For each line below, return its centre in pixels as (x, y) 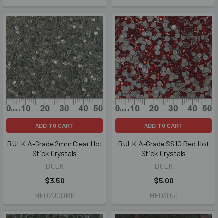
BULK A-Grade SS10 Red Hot (163, 143)
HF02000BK (54, 195)
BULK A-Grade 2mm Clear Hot (54, 143)
